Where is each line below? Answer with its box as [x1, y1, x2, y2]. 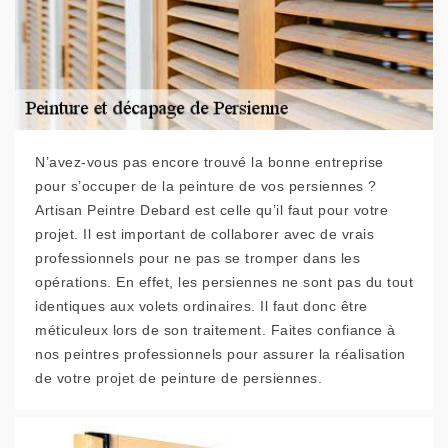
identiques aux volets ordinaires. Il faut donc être [35, 298, 368, 314]
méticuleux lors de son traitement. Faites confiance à [35, 322, 396, 338]
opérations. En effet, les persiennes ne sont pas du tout [35, 274, 413, 290]
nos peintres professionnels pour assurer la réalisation [35, 346, 406, 362]
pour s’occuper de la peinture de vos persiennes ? [35, 178, 377, 194]
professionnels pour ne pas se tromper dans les [35, 250, 360, 266]
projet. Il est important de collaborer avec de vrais [35, 226, 374, 242]
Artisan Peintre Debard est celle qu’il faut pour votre [35, 202, 388, 218]
